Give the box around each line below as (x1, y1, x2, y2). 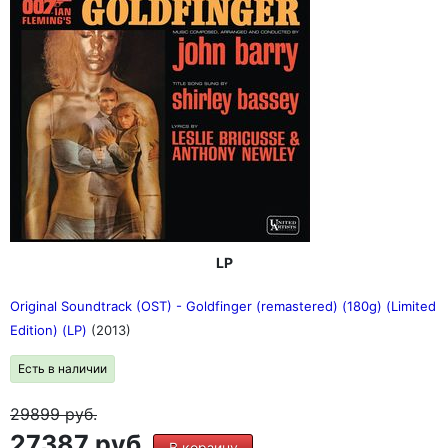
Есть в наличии (18, 361, 107, 376)
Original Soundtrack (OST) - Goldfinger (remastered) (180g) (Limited (10, 298, 436, 314)
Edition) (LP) (10, 322, 91, 338)
